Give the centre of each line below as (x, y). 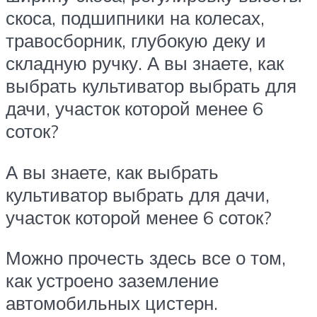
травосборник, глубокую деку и (136, 41)
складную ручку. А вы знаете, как (145, 63)
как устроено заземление (112, 281)
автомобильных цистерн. (112, 303)
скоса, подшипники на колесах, (135, 18)
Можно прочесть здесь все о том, (146, 258)
